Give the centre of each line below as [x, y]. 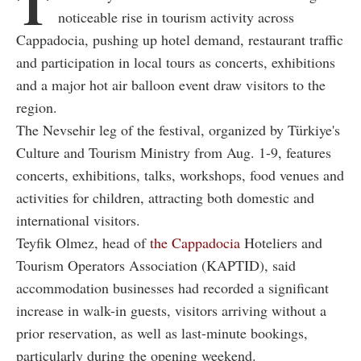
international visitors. [78, 220]
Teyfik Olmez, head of [83, 242]
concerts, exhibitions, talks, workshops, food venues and [180, 174]
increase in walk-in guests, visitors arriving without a [171, 310]
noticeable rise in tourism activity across [176, 17]
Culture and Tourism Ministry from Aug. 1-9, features [174, 152]
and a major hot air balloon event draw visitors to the [171, 84]
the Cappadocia [195, 242]
